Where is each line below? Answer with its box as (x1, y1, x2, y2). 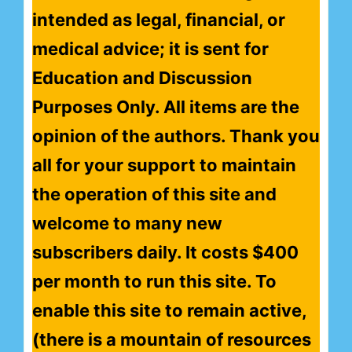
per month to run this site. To (32, 270, 277, 291)
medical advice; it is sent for (32, 38, 269, 59)
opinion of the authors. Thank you (32, 125, 320, 146)
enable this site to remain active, (32, 299, 306, 321)
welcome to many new (32, 212, 222, 233)
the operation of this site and (32, 183, 277, 204)
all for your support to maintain (32, 154, 296, 175)
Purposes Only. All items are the (32, 96, 299, 117)
